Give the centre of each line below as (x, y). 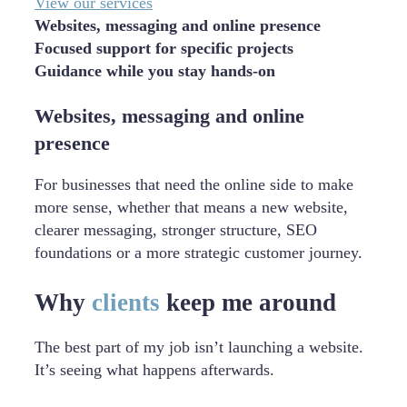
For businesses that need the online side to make (194, 184)
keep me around (248, 302)
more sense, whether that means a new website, (191, 207)
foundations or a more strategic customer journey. (199, 252)
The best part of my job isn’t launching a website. (199, 347)
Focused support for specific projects (164, 49)
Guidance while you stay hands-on (155, 71)
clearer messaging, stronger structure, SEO (176, 229)
